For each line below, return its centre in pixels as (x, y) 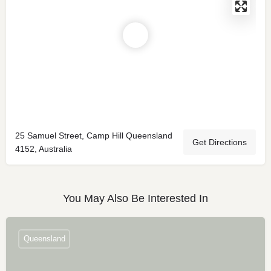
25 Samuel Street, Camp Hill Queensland (94, 135)
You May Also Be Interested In (135, 198)
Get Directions (220, 142)
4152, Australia (44, 149)
